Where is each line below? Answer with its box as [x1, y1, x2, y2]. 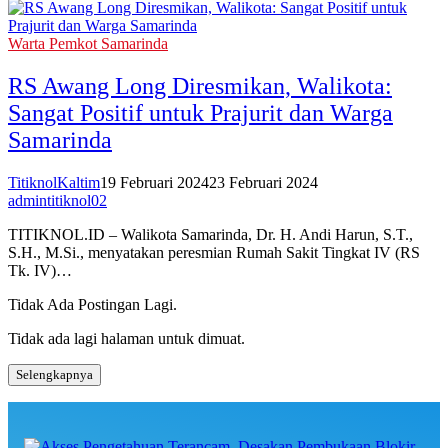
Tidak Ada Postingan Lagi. [8, 295, 177, 313]
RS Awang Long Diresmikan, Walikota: [8, 73, 392, 100]
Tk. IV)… [8, 261, 72, 279]
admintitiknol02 [8, 191, 107, 209]
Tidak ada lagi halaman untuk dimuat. [8, 329, 245, 347]
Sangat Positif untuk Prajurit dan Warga [8, 100, 393, 127]
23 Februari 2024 [209, 173, 318, 191]
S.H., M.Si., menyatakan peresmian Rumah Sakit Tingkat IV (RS [8, 243, 420, 261]
